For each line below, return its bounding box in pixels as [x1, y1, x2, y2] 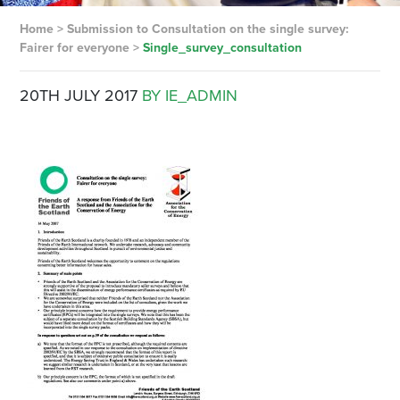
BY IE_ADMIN [141, 86, 237, 105]
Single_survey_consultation [142, 40, 302, 55]
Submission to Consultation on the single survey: [66, 21, 349, 37]
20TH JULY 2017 [19, 86, 137, 105]
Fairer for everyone [19, 40, 129, 55]
